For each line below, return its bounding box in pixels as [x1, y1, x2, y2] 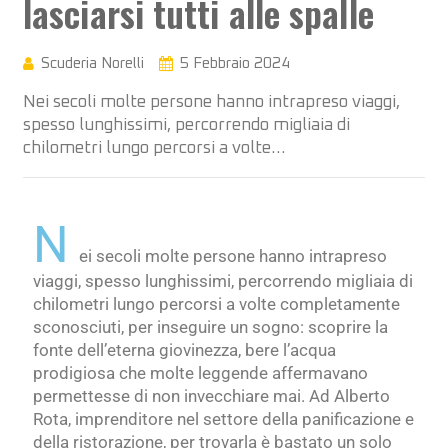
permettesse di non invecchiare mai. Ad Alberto [33, 386, 390, 407]
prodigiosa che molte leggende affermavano [33, 363, 368, 384]
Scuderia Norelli [41, 56, 144, 72]
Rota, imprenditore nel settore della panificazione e [33, 409, 414, 430]
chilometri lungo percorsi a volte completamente [33, 294, 400, 315]
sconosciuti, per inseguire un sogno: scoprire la [33, 317, 388, 338]
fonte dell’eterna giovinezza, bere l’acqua [33, 340, 336, 361]
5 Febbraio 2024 [180, 56, 290, 72]
